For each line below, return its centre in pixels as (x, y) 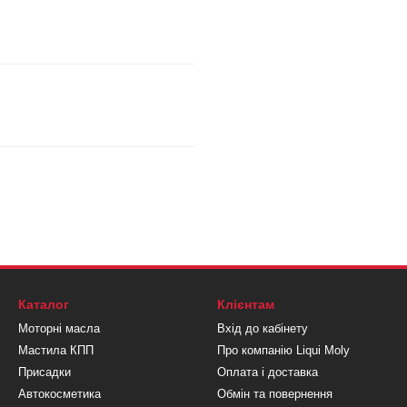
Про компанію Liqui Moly (283, 350)
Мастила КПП (56, 350)
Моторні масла (59, 328)
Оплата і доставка (268, 372)
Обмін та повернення (275, 394)
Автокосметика (60, 394)
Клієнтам (246, 304)
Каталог (44, 304)
